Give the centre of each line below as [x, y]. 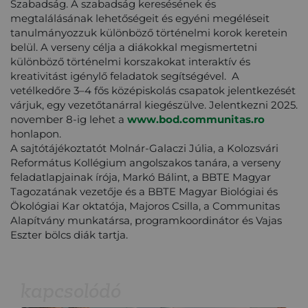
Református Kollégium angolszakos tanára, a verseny [145, 162]
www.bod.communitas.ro [196, 119]
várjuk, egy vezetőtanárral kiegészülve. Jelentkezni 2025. [154, 104]
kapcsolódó [71, 290]
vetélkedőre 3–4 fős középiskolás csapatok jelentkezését [153, 90]
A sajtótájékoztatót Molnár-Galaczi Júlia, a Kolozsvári [144, 148]
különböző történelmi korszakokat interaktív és [130, 61]
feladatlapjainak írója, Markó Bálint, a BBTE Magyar [141, 177]
